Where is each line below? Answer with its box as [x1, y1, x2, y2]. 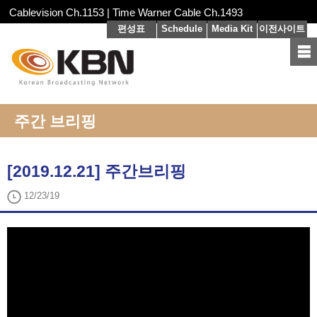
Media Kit [211, 23, 253, 34]
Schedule [161, 23, 202, 34]
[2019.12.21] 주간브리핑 [7, 162, 186, 181]
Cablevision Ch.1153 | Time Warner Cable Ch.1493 [9, 6, 243, 18]
